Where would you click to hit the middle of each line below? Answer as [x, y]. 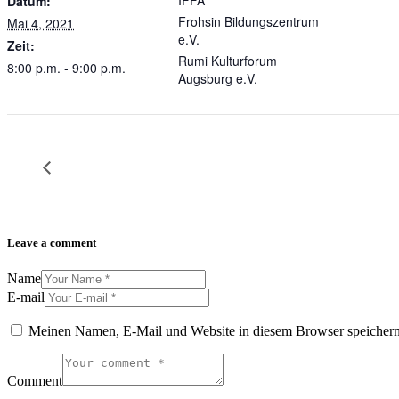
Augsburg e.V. [218, 79]
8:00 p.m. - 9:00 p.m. [66, 68]
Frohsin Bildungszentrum [248, 22]
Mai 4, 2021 [41, 24]
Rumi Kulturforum [228, 61]
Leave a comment [52, 243]
